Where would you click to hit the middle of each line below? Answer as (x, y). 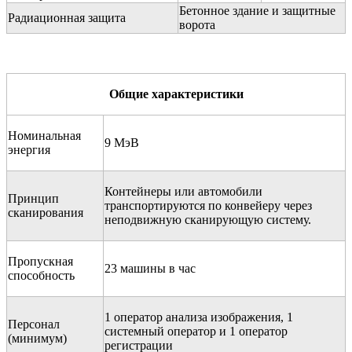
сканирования (46, 212)
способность (41, 275)
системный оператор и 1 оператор (196, 331)
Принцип (33, 198)
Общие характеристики (176, 93)
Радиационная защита (67, 17)
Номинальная (44, 135)
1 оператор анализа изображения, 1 (199, 317)
